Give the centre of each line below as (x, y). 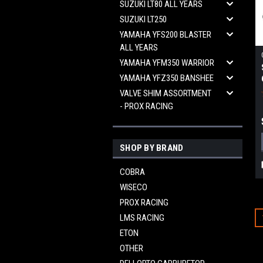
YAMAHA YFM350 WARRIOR (167, 63)
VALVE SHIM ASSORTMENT (166, 93)
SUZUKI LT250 (143, 19)
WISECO (134, 187)
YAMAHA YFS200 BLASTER (166, 35)
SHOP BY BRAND (152, 148)
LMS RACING (142, 218)
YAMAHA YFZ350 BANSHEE (167, 78)
